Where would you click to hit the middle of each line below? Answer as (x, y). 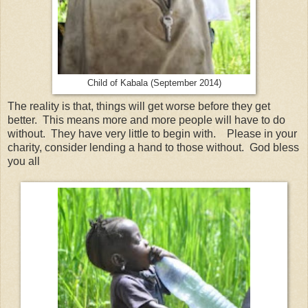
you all (24, 162)
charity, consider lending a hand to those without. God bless (153, 148)
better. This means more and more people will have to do (146, 120)
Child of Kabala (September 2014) (154, 84)
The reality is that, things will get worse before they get (139, 107)
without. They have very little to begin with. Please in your (152, 134)
